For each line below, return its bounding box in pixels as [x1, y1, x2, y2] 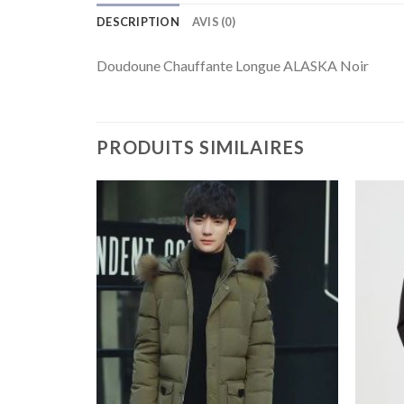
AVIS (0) [191, 14, 235, 29]
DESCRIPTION [96, 14, 179, 29]
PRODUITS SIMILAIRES [96, 136, 305, 159]
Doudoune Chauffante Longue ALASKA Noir [96, 56, 369, 74]
